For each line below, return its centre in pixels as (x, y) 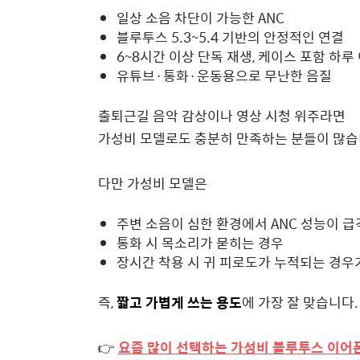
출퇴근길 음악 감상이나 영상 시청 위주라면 (222, 116)
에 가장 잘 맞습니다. (300, 303)
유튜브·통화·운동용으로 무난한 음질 (224, 76)
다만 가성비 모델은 (153, 184)
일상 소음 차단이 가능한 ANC (200, 18)
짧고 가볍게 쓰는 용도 (179, 303)
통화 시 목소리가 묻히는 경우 (200, 243)
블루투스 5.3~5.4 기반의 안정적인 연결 (230, 37)
